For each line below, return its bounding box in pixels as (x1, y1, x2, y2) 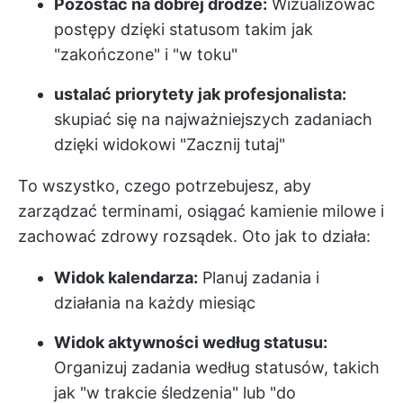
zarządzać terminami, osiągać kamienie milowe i (18, 201, 384, 221)
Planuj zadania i (198, 268, 319, 288)
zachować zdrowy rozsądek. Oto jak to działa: (18, 227, 371, 246)
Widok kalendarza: (54, 268, 198, 288)
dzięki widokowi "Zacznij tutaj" (54, 135, 285, 155)
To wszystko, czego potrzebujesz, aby (18, 176, 311, 196)
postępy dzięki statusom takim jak (54, 20, 313, 40)
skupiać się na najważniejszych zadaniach (54, 110, 372, 130)
